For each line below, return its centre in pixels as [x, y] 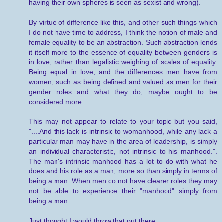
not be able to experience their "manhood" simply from [123, 191]
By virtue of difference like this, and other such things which [123, 22]
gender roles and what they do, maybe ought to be [123, 91]
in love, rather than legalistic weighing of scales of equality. [123, 62]
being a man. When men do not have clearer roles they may [123, 181]
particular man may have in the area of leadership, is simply [123, 141]
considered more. [56, 101]
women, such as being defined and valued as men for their [123, 82]
